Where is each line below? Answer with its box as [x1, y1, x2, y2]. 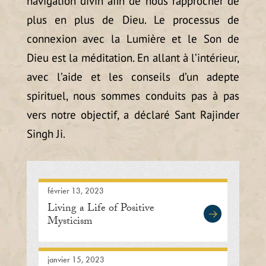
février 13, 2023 [47, 185, 104, 197]
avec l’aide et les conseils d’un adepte [26, 69, 240, 84]
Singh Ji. [26, 126, 65, 141]
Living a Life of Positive [47, 200, 154, 219]
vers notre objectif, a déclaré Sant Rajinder [26, 107, 240, 122]
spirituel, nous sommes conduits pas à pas [26, 88, 240, 103]
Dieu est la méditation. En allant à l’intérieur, [26, 50, 240, 65]
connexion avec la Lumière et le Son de [26, 31, 240, 46]
